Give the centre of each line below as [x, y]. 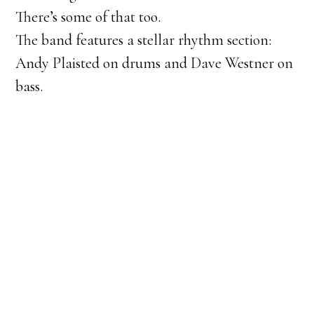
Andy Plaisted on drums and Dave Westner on [155, 63]
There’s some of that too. [88, 17]
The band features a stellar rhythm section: [144, 40]
